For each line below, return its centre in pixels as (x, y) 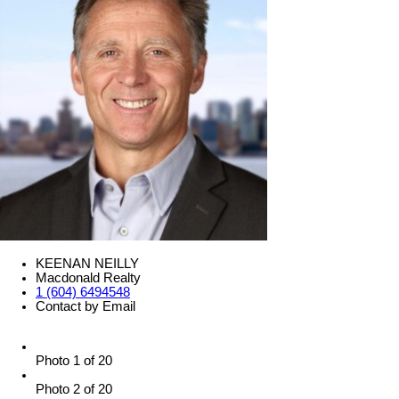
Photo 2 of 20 (74, 390)
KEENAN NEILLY (87, 263)
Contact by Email (85, 306)
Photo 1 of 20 (74, 361)
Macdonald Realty (88, 277)
